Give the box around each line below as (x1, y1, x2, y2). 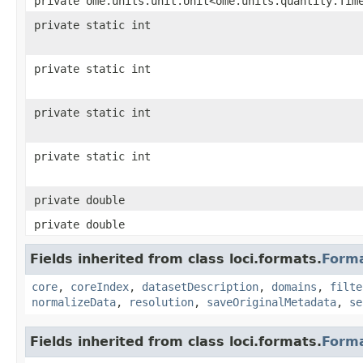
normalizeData (32, 295, 116, 309)
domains (271, 280, 317, 293)
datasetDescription (142, 280, 258, 293)
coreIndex (70, 280, 129, 293)
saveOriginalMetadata (207, 295, 336, 309)
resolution (129, 295, 194, 309)
